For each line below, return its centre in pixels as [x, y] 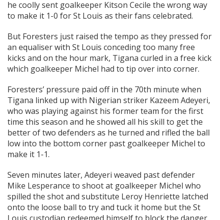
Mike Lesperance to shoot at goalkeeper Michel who [104, 186]
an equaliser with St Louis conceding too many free [101, 47]
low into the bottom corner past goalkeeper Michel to [106, 144]
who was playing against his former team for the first [105, 111]
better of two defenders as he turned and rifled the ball [109, 133]
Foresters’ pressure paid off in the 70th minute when [104, 90]
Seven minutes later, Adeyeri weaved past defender [101, 175]
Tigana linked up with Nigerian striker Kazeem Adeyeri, [109, 100]
